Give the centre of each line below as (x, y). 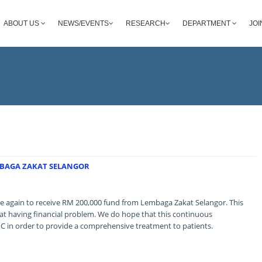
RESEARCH (146, 23)
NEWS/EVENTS (83, 23)
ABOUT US (22, 23)
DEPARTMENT (207, 23)
